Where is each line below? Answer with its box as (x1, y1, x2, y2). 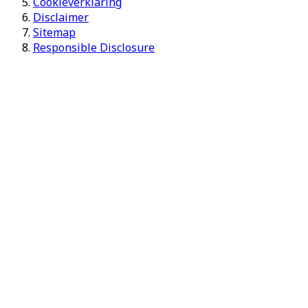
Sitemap (33, 25, 76, 41)
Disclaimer (33, 10, 89, 25)
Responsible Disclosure (33, 40, 155, 56)
